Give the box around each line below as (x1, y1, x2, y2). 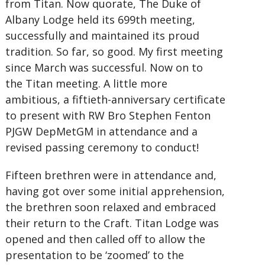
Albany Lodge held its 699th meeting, (5, 12, 195, 27)
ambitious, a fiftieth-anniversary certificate (5, 92, 225, 106)
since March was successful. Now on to (5, 60, 203, 75)
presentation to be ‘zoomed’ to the (5, 248, 184, 262)
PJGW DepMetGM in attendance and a (5, 124, 198, 138)
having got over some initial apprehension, (5, 184, 225, 198)
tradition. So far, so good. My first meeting (5, 44, 223, 59)
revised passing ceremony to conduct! (5, 140, 199, 154)
